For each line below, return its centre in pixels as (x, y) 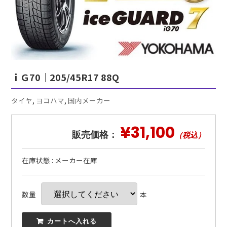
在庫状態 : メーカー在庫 (60, 160)
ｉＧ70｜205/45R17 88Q (65, 77)
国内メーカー (89, 101)
